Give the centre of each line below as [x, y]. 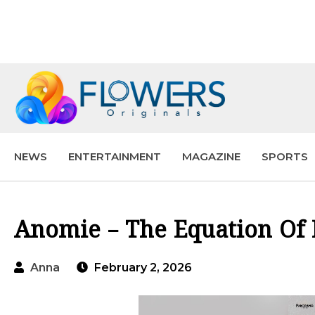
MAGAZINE [211, 157]
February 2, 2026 [142, 268]
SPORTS [285, 157]
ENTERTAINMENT [115, 157]
